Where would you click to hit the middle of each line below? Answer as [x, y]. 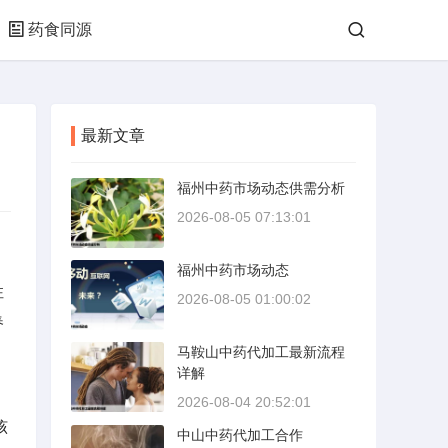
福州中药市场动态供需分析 [261, 188]
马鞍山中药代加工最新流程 [261, 352]
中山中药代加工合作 [240, 435]
